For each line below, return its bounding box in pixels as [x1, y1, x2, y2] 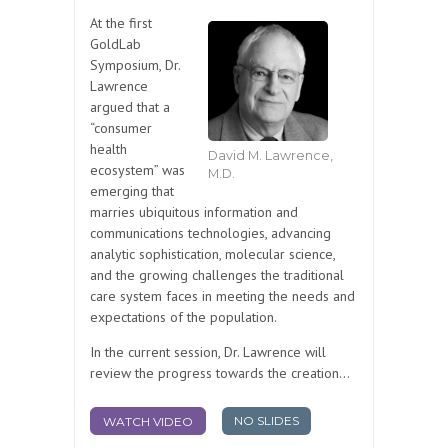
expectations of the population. [90, 308, 277, 327]
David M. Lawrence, [208, 148, 333, 164]
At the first [90, 14, 152, 33]
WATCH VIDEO [103, 413, 193, 429]
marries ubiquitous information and [90, 203, 298, 222]
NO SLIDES [234, 412, 299, 428]
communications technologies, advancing [90, 224, 331, 243]
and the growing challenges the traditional [90, 266, 344, 285]
